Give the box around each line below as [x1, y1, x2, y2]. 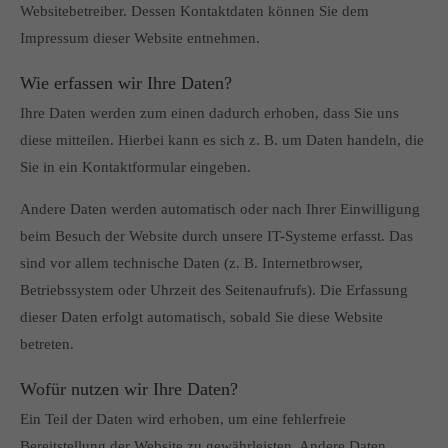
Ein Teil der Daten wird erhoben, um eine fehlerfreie [20, 411, 346, 427]
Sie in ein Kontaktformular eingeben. [20, 159, 251, 175]
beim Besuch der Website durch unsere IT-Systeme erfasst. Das [20, 228, 413, 244]
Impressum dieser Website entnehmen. [20, 30, 260, 46]
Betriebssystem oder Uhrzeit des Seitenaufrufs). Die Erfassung [20, 282, 408, 298]
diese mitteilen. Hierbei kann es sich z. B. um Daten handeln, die [20, 132, 424, 148]
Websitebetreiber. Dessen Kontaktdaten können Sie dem [20, 3, 369, 19]
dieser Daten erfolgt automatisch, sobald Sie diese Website [20, 309, 383, 325]
